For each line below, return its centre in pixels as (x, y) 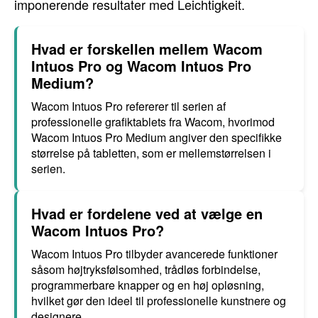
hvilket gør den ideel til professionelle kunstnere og (159, 301)
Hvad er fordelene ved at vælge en (147, 213)
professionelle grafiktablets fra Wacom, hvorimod (153, 122)
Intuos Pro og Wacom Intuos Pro (141, 66)
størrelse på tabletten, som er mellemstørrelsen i (151, 153)
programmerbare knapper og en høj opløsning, (148, 285)
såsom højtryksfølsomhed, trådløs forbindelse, (146, 269)
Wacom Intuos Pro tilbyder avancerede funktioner (154, 254)
